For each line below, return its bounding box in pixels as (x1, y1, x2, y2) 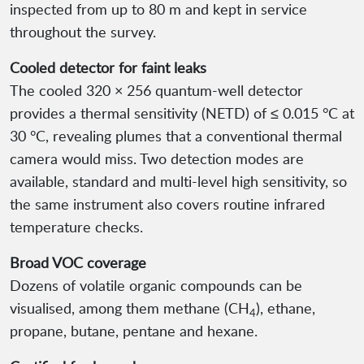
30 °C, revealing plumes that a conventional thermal (10, 126, 342, 146)
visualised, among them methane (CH (10, 298, 249, 318)
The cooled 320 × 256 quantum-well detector (10, 80, 303, 101)
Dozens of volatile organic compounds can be (10, 275, 302, 296)
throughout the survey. (10, 22, 156, 42)
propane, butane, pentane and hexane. (10, 321, 258, 341)
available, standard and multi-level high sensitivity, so (10, 171, 347, 192)
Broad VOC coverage (10, 253, 146, 273)
